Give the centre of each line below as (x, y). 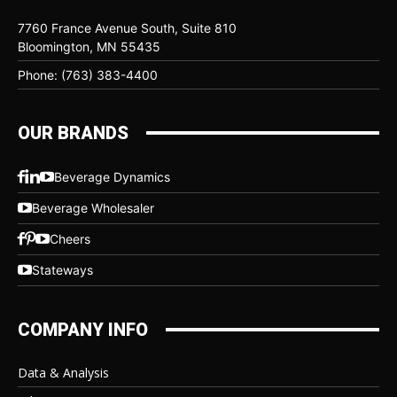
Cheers (70, 239)
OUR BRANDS (73, 132)
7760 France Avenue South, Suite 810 (127, 27)
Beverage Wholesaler (93, 208)
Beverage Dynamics (112, 177)
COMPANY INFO (83, 329)
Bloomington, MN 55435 (89, 46)
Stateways (62, 270)
